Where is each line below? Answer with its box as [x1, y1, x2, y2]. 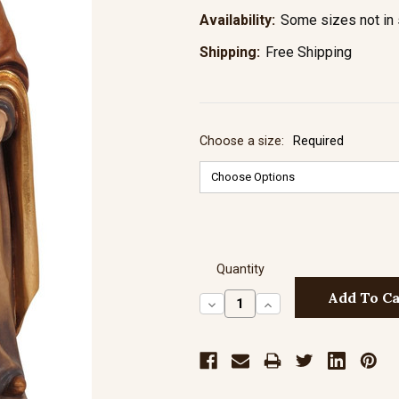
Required [293, 134, 344, 149]
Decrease [205, 295, 270, 313]
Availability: [199, 12, 275, 28]
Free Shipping [265, 44, 352, 61]
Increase [261, 295, 323, 313]
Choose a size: [199, 134, 288, 149]
